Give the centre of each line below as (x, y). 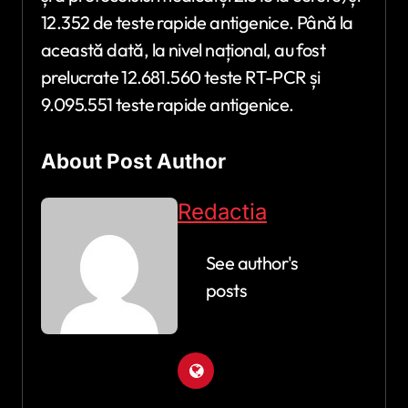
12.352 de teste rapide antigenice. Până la (197, 22)
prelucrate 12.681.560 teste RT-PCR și (181, 76)
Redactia (222, 212)
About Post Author (133, 160)
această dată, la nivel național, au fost (183, 49)
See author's (252, 263)
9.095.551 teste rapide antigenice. (168, 104)
